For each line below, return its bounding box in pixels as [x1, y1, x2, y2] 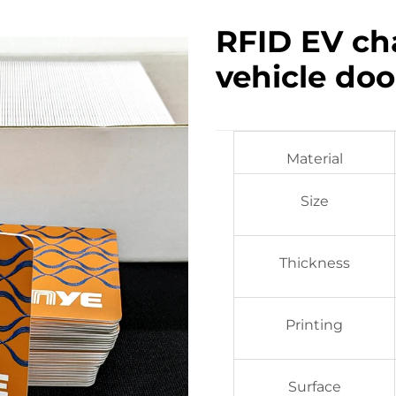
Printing [286, 316, 344, 333]
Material [286, 150, 343, 167]
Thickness [278, 255, 350, 271]
